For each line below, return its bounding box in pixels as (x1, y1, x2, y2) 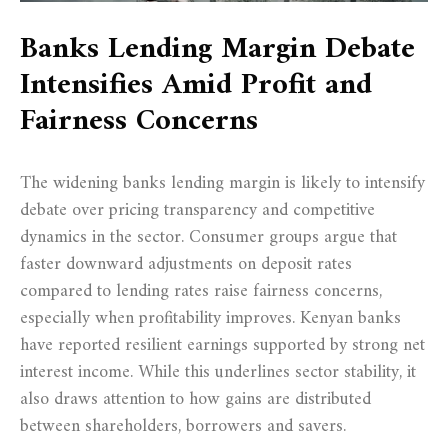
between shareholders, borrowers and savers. (20, 411, 346, 443)
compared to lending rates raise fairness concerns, (20, 276, 382, 308)
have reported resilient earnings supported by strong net (20, 330, 425, 362)
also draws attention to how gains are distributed (20, 384, 371, 416)
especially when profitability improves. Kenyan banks (20, 303, 401, 335)
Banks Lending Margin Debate (20, 23, 415, 77)
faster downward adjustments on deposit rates (20, 249, 352, 281)
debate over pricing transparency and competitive (20, 195, 375, 227)
